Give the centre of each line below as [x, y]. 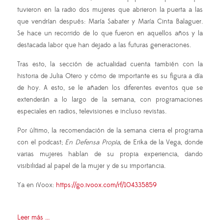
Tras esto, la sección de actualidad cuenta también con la [110, 65]
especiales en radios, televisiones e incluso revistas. [92, 112]
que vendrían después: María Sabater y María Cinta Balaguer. [110, 22]
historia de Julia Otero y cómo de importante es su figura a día [110, 76]
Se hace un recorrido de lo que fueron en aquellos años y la [110, 34]
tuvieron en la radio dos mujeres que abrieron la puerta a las [110, 10]
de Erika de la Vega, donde [162, 143]
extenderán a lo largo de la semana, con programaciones [110, 100]
